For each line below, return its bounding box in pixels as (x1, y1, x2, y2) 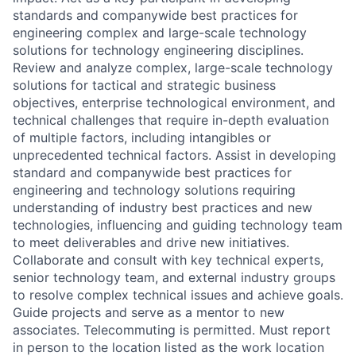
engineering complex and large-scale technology (13, 25, 307, 41)
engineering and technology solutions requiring (13, 182, 296, 198)
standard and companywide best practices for (13, 164, 292, 180)
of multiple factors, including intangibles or (13, 130, 271, 145)
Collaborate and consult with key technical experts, (13, 252, 323, 268)
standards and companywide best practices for (13, 7, 298, 23)
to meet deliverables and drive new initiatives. (13, 234, 289, 250)
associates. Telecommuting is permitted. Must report (13, 322, 331, 338)
